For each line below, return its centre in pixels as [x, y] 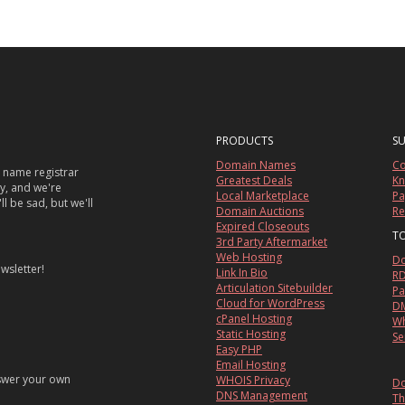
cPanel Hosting [254, 319]
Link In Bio [242, 273]
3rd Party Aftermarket [272, 242]
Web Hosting [249, 258]
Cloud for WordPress [270, 304]
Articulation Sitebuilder [274, 288]
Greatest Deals [254, 181]
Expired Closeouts [263, 227]
